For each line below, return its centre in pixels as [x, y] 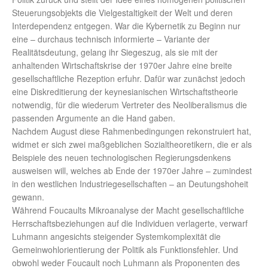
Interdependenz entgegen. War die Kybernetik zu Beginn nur [126, 26]
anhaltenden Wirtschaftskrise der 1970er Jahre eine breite [122, 66]
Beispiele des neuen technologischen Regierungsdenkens [121, 158]
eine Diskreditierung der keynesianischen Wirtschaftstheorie [125, 92]
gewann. [28, 197]
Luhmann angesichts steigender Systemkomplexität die [116, 237]
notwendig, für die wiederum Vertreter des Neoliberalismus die [130, 105]
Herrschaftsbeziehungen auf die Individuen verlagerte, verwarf [130, 223]
